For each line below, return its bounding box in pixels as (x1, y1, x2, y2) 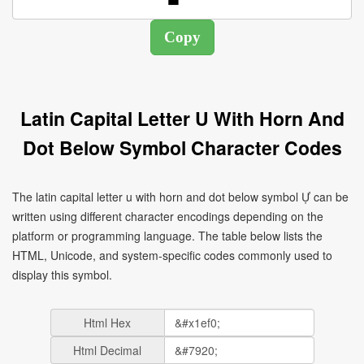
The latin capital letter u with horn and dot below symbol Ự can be (12, 188, 349, 205)
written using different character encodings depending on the (12, 208, 323, 224)
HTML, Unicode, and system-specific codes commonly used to (12, 247, 332, 263)
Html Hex (84, 314, 131, 331)
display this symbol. (12, 266, 112, 283)
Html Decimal (73, 342, 141, 358)
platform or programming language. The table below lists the (12, 227, 323, 244)
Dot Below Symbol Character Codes (22, 134, 342, 161)
